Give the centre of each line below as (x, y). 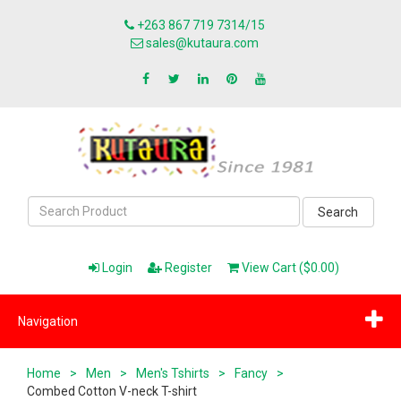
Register (187, 268)
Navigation (48, 321)
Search (338, 213)
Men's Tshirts (173, 373)
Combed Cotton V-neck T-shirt (112, 391)
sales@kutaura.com (200, 43)
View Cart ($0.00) (289, 268)
